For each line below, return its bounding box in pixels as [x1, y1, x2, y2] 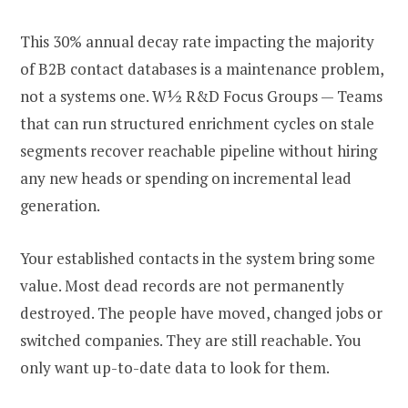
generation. [20, 194, 100, 216]
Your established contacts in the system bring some [20, 247, 375, 269]
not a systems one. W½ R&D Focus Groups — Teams [20, 85, 382, 107]
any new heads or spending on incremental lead [20, 167, 352, 189]
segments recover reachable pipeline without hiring [20, 139, 377, 161]
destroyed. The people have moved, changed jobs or [20, 301, 382, 323]
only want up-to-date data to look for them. [20, 356, 330, 378]
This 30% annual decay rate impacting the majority [20, 30, 374, 52]
